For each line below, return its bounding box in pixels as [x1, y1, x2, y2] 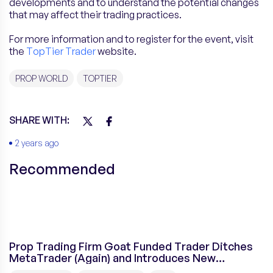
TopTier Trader [26, 45, 96, 58]
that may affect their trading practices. [9, 9, 182, 21]
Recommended [9, 160, 115, 179]
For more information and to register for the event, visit [9, 33, 253, 46]
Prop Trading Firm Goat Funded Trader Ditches [9, 239, 253, 253]
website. [96, 45, 136, 58]
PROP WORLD [15, 73, 68, 84]
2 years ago [15, 138, 58, 149]
